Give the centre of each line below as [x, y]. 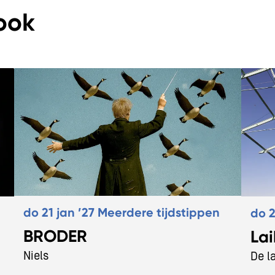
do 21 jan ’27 [61, 212]
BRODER [56, 236]
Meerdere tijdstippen [159, 212]
